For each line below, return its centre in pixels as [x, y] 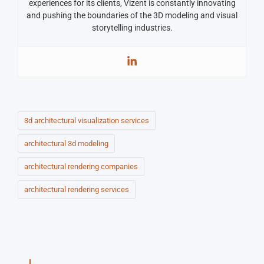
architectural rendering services [77, 189]
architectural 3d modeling [66, 143]
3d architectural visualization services [87, 121]
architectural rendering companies [81, 166]
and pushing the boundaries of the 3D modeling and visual [132, 15]
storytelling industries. [132, 28]
